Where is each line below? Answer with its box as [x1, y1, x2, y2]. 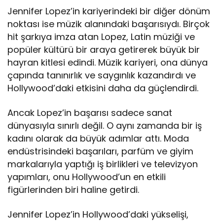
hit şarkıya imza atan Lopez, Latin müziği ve [7, 31, 195, 43]
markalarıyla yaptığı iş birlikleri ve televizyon [7, 158, 198, 171]
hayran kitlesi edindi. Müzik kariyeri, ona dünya [7, 56, 208, 69]
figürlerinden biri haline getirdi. [7, 184, 140, 196]
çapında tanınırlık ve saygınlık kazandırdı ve [7, 69, 196, 82]
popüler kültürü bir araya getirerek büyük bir [7, 43, 200, 56]
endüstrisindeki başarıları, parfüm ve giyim [7, 145, 194, 158]
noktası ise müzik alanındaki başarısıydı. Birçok [7, 18, 210, 31]
